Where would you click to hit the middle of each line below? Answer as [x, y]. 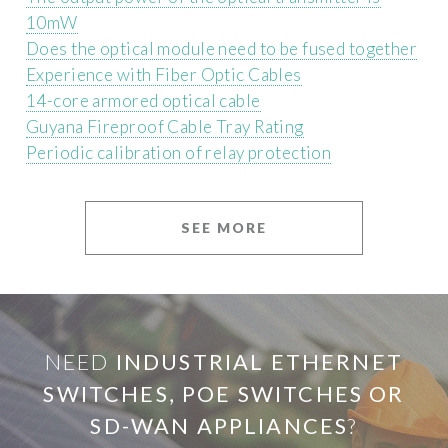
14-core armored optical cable [143, 101]
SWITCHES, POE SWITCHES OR [224, 394]
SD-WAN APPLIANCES [219, 426]
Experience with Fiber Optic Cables [164, 75]
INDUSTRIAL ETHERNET [259, 362]
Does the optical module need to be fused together [222, 49]
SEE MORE [223, 228]
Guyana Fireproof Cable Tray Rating [165, 127]
